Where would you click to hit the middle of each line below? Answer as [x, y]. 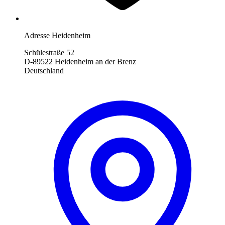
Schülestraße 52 [49, 53]
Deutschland [44, 71]
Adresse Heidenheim [57, 36]
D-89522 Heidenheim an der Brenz [80, 62]
